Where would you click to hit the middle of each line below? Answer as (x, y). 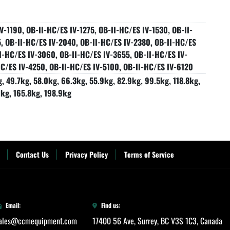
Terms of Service (149, 155)
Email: (13, 205)
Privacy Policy (86, 155)
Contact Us (32, 155)
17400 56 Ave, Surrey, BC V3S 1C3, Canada (157, 221)
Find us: (111, 205)
